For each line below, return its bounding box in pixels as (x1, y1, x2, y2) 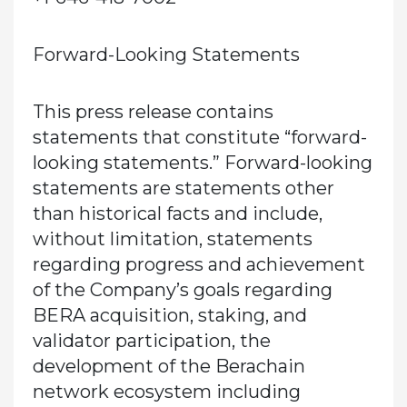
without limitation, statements (32, 227, 313, 250)
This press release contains (32, 100, 273, 123)
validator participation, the (32, 329, 271, 352)
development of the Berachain (32, 354, 305, 377)
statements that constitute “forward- (32, 125, 367, 148)
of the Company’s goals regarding (32, 278, 333, 301)
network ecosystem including (32, 380, 301, 402)
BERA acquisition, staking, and (32, 303, 307, 326)
